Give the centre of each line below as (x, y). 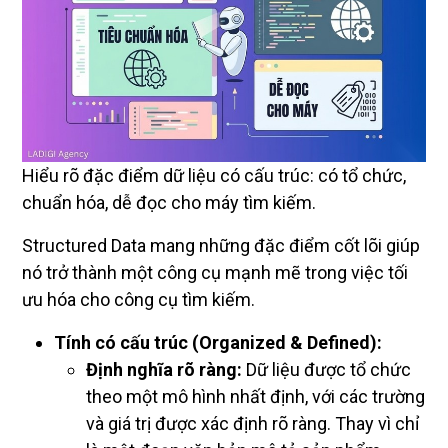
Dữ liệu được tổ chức (326, 369)
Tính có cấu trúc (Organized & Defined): (218, 342)
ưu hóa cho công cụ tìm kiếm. (138, 299)
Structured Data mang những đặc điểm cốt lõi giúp (221, 245)
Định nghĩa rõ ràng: (164, 369)
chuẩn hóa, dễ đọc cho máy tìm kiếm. (169, 202)
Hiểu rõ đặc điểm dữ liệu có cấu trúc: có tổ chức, (214, 175)
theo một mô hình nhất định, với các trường (255, 396)
